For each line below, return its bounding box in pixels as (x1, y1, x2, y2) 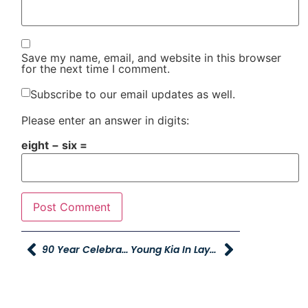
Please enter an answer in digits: (21, 113, 190, 127)
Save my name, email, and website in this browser (21, 51, 282, 65)
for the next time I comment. (21, 62, 170, 76)
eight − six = (21, 138, 88, 153)
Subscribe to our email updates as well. (30, 87, 236, 101)
